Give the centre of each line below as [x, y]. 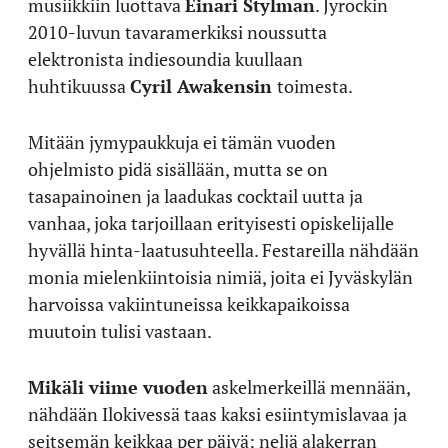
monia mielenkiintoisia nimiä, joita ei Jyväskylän [220, 277]
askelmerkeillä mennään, [309, 387]
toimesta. [315, 86]
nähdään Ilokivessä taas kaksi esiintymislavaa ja [217, 414]
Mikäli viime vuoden [118, 387]
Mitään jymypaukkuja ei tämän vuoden [182, 142]
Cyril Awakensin [203, 86]
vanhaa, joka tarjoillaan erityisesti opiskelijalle [211, 223]
